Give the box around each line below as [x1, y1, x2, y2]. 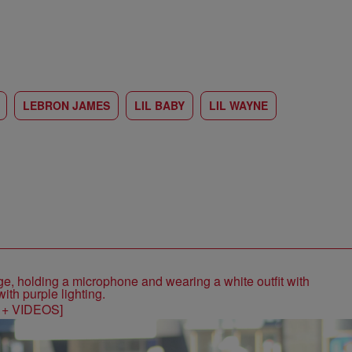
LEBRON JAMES [23, 97, 110, 113]
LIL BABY [134, 97, 185, 113]
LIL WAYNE [209, 97, 268, 113]
